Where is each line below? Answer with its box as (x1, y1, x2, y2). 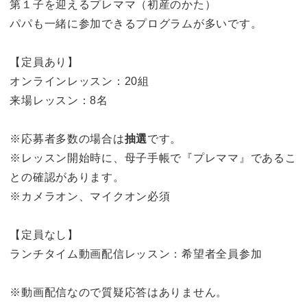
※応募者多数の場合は (10, 132, 125, 145)
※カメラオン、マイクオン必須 (10, 190, 171, 202)
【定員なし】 (10, 228, 79, 241)
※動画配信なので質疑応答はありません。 (10, 286, 228, 298)
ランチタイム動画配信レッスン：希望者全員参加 (10, 247, 262, 260)
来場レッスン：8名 (10, 94, 108, 106)
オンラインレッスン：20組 (10, 75, 149, 87)
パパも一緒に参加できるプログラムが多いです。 (10, 17, 262, 29)
